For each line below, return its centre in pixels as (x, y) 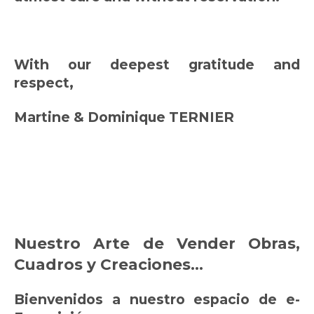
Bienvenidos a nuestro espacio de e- (157, 300)
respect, (46, 83)
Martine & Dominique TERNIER (124, 117)
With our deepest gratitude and (157, 65)
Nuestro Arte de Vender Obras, (157, 243)
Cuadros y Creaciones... (109, 264)
